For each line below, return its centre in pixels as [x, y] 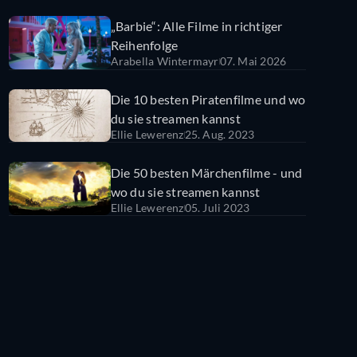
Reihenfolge [144, 45]
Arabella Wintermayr [165, 61]
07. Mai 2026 [253, 61]
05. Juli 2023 [217, 207]
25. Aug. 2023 [220, 134]
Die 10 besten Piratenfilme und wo [208, 99]
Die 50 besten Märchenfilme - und [206, 172]
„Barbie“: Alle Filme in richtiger [196, 26]
